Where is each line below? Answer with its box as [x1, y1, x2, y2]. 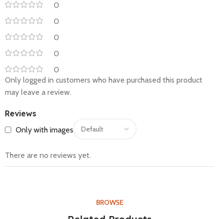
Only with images [16, 125, 73, 134]
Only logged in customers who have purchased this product [5, 75, 202, 85]
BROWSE [96, 198, 123, 207]
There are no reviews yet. [5, 151, 91, 160]
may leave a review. [5, 88, 71, 97]
